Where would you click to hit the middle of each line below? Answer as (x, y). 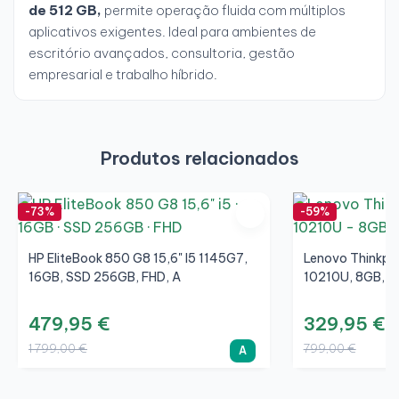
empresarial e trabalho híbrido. (123, 75)
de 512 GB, (65, 11)
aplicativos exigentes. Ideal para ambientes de (172, 32)
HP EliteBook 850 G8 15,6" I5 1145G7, (138, 259)
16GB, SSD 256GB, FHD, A (105, 277)
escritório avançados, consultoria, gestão (162, 53)
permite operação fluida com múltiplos (224, 11)
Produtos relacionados (199, 159)
